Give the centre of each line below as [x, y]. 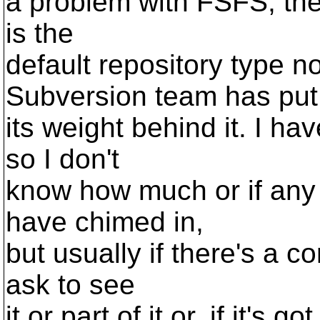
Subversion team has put [162, 96]
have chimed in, [105, 222]
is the [40, 33]
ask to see [70, 285]
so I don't [62, 159]
